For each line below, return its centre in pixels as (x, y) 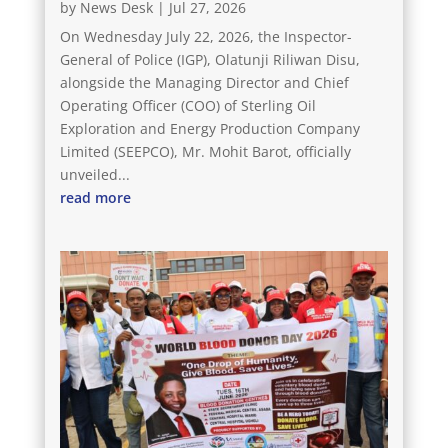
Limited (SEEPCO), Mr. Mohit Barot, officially (205, 152)
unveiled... (94, 175)
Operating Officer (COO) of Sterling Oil (187, 106)
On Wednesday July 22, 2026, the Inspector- (205, 37)
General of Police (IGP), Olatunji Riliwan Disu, (209, 60)
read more (95, 198)
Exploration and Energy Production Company (209, 129)
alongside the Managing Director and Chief (204, 83)
